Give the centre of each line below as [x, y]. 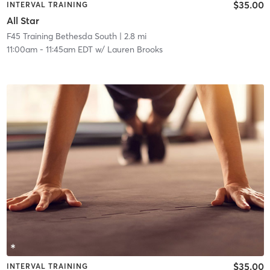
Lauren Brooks [135, 49]
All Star [23, 20]
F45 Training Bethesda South [61, 36]
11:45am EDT [69, 49]
